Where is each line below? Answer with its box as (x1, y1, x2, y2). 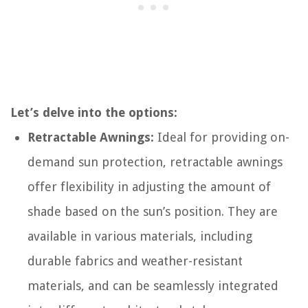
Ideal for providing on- (154, 129, 289, 144)
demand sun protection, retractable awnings (27, 154, 283, 169)
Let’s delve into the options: (10, 104, 177, 120)
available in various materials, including (27, 228, 252, 243)
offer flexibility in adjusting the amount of (27, 179, 271, 194)
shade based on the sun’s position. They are (27, 203, 278, 219)
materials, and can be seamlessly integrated (27, 278, 278, 293)
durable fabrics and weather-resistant (27, 253, 243, 268)
